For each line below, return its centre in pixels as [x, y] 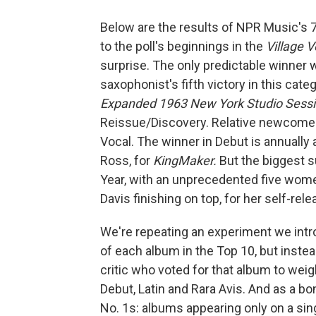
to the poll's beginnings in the [183, 47]
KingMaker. [185, 161]
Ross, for [127, 161]
